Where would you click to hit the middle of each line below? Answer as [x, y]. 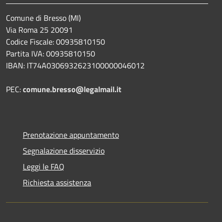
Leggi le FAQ [44, 167]
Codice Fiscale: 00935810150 [55, 42]
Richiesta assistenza [57, 183]
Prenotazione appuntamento [71, 135]
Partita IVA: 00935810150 [51, 54]
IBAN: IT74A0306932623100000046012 [75, 66]
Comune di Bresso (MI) [43, 18]
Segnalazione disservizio [64, 151]
